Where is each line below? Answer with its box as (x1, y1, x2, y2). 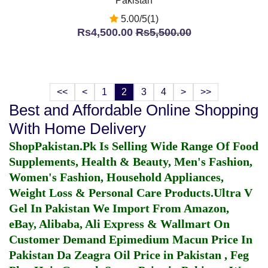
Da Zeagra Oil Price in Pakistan (57, 248, 224, 261)
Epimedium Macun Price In (109, 233, 252, 246)
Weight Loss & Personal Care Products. (9, 186, 214, 199)
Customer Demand (9, 233, 109, 246)
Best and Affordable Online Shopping (9, 101, 258, 119)
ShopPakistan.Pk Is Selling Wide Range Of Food (9, 139, 258, 153)
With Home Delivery (9, 120, 146, 138)
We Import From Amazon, (90, 202, 229, 215)
